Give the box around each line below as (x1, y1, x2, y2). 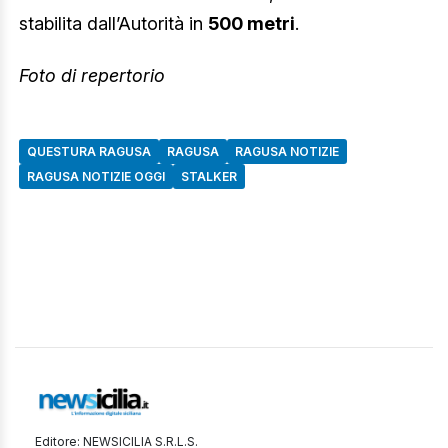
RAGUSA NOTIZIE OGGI (27, 168, 165, 184)
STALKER (181, 168, 237, 184)
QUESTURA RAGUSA (27, 143, 151, 159)
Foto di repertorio (19, 64, 165, 86)
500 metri (208, 13, 295, 35)
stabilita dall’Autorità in (19, 13, 208, 35)
